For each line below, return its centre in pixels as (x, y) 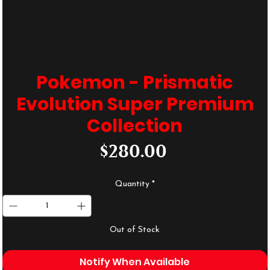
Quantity (132, 184)
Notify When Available (135, 262)
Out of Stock (135, 230)
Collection (135, 126)
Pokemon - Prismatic (135, 82)
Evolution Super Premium (135, 104)
